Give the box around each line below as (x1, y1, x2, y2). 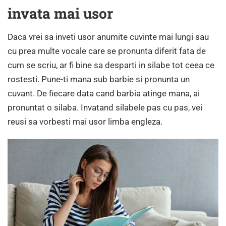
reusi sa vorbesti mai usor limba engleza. (8, 116, 162, 127)
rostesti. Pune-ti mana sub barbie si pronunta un (8, 74, 190, 84)
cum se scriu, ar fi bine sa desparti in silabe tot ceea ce (8, 60, 214, 70)
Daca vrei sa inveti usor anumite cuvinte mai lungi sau (8, 31, 209, 42)
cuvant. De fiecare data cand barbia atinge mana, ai (8, 88, 200, 98)
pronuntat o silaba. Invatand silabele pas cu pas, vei (8, 102, 202, 112)
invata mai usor (8, 4, 113, 23)
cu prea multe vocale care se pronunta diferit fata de (8, 45, 206, 56)
